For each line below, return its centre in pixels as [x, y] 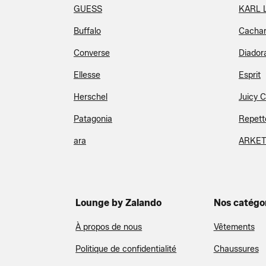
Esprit [250, 75]
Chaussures [236, 249]
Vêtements [234, 227]
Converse [92, 53]
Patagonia [93, 119]
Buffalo [87, 31]
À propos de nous [109, 227]
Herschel [91, 97]
